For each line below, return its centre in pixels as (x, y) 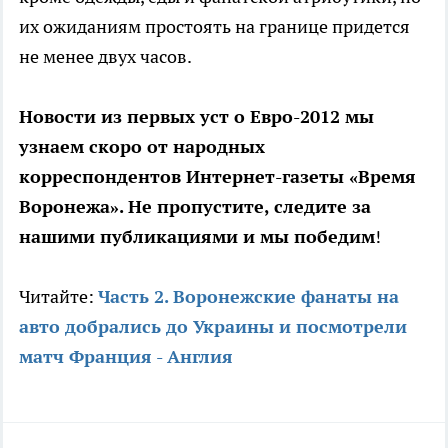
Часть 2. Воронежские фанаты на (248, 296)
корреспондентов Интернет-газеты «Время (217, 176)
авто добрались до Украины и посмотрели (213, 326)
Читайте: (58, 296)
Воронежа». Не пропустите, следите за (195, 206)
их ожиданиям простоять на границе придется (214, 26)
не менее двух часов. (105, 56)
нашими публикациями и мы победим (197, 236)
